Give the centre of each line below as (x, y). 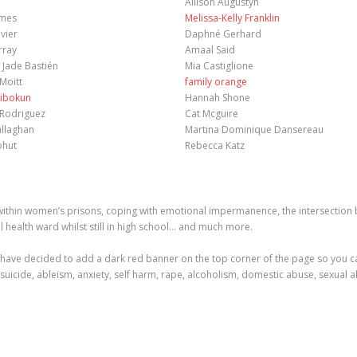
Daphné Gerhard (223, 34)
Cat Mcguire (211, 114)
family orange (216, 82)
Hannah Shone (217, 98)
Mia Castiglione (219, 66)
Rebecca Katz (214, 145)
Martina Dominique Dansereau (254, 129)
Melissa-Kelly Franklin (232, 18)
